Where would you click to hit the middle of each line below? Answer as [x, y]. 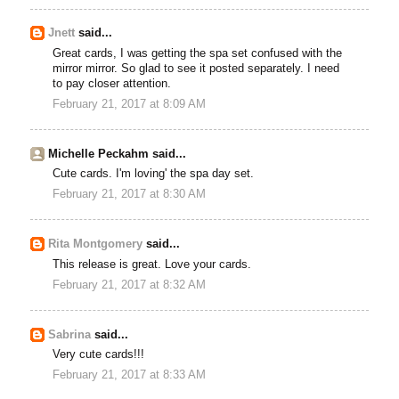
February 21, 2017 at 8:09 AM [130, 105]
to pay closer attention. [112, 83]
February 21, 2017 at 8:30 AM [130, 195]
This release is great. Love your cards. [152, 264]
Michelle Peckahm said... [118, 154]
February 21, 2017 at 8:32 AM [130, 285]
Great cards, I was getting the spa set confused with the [198, 53]
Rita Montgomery [96, 244]
